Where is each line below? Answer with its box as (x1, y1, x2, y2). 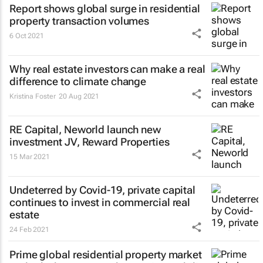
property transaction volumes (9, 14, 150, 27)
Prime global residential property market (9, 248, 202, 261)
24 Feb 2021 (9, 225, 49, 234)
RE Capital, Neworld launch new (9, 123, 161, 136)
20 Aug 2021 (59, 92, 100, 100)
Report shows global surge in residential (9, 2, 200, 15)
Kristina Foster (9, 92, 56, 100)
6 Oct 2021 (9, 31, 44, 40)
